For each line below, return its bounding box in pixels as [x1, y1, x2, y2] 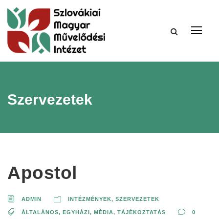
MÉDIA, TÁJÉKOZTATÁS [94, 209, 166, 216]
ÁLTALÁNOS [22, 209, 59, 216]
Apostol [7, 163, 77, 183]
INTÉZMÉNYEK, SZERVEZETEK [68, 196, 159, 202]
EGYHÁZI [63, 209, 90, 216]
